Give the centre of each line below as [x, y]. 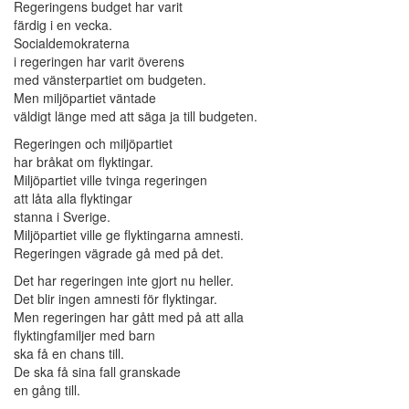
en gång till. [47, 390]
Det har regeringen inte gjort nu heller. [124, 281]
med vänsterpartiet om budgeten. [110, 80]
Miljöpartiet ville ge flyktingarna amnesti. [129, 235]
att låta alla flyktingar [73, 199]
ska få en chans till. [69, 354]
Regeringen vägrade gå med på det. [119, 253]
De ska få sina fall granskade [97, 372]
